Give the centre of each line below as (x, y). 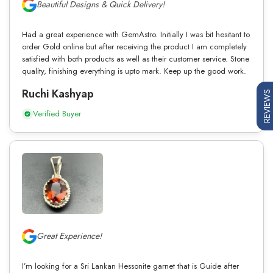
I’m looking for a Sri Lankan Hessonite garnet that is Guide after (130, 266)
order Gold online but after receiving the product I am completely (134, 46)
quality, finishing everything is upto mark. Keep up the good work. (134, 71)
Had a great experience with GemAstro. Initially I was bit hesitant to (136, 34)
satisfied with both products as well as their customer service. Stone (136, 58)
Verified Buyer (57, 113)
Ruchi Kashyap (58, 94)
